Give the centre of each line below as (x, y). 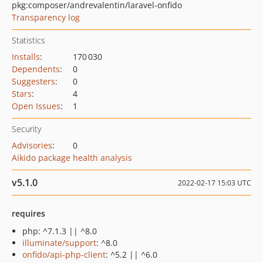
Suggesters (33, 81)
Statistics (28, 40)
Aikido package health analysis (72, 158)
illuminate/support (59, 243)
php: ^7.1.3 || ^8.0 (60, 231)
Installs (26, 57)
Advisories (32, 145)
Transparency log (46, 17)
